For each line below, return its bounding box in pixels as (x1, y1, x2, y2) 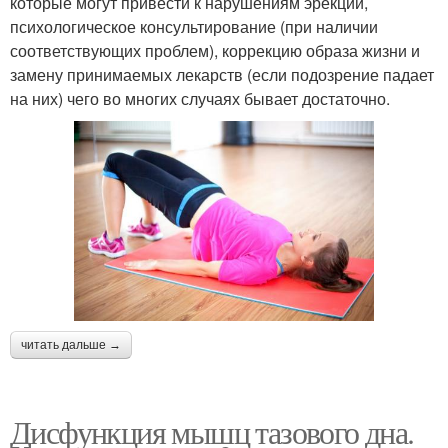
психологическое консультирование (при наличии (10, 14, 378, 38)
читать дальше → (21, 338, 121, 353)
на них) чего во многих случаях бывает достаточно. (10, 86, 390, 110)
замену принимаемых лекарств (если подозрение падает (10, 62, 434, 86)
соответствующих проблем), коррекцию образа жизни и (10, 38, 420, 62)
